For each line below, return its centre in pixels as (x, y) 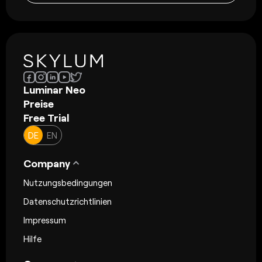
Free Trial (46, 117)
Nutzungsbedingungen (68, 182)
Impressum (45, 220)
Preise (39, 103)
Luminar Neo (54, 89)
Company (47, 163)
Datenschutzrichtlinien (68, 201)
